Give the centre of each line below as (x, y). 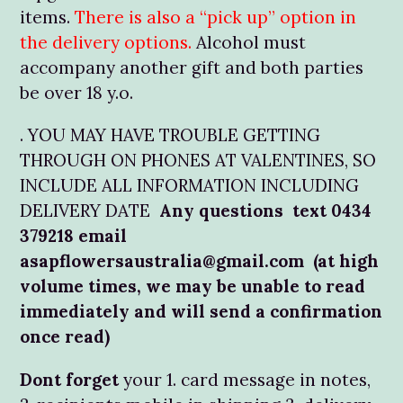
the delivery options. (108, 43)
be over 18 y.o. (79, 93)
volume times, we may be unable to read (193, 287)
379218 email (76, 236)
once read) (65, 337)
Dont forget (69, 379)
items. (45, 18)
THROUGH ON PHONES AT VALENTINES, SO (198, 161)
